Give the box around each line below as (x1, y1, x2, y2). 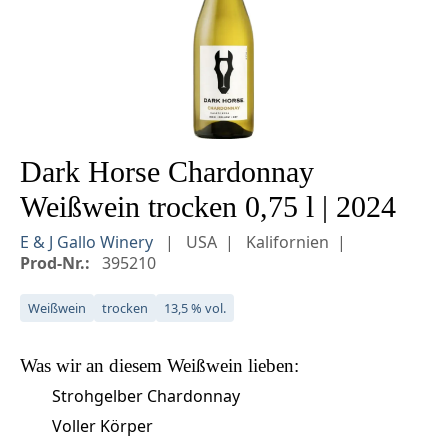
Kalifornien (246, 230, 329, 253)
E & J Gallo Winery (20, 230, 157, 253)
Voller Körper (52, 414, 153, 437)
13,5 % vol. (164, 298, 226, 317)
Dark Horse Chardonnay (20, 155, 314, 188)
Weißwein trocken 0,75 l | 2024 (20, 190, 396, 223)
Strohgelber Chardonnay (52, 384, 240, 407)
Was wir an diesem (20, 354, 167, 376)
